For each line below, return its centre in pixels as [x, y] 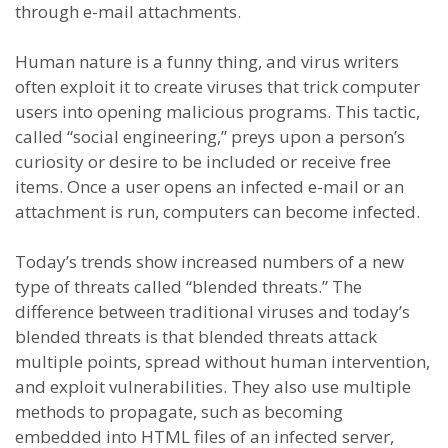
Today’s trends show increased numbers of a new [209, 261]
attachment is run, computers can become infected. [217, 211]
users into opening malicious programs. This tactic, [217, 111]
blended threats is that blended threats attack [196, 336]
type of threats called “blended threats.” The [188, 286]
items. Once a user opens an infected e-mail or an [209, 186]
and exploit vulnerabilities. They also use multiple [213, 386]
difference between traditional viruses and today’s [212, 311]
